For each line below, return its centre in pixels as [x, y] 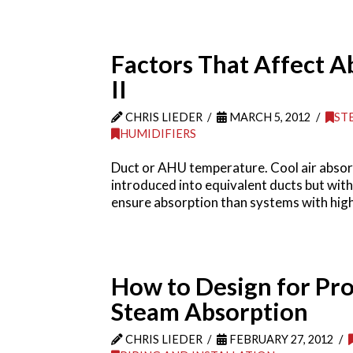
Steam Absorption [209, 311]
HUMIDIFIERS [158, 134]
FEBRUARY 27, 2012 [281, 339]
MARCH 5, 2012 [269, 117]
